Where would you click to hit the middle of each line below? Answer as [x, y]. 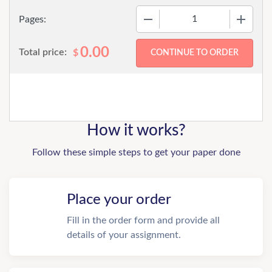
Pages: [32, 19]
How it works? [136, 131]
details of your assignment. [124, 235]
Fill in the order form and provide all [143, 220]
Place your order [119, 200]
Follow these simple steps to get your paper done [136, 152]
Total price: [43, 52]
